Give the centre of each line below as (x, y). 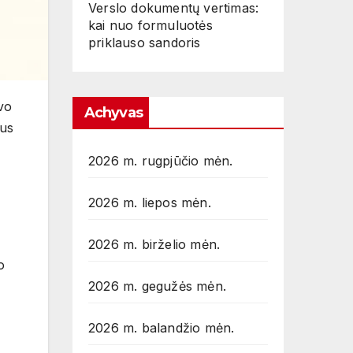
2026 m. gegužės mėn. (157, 286)
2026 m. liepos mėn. (150, 203)
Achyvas (113, 113)
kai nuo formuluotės (150, 25)
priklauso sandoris (145, 43)
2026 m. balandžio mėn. (162, 328)
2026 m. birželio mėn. (154, 244)
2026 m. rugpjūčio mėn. (161, 161)
